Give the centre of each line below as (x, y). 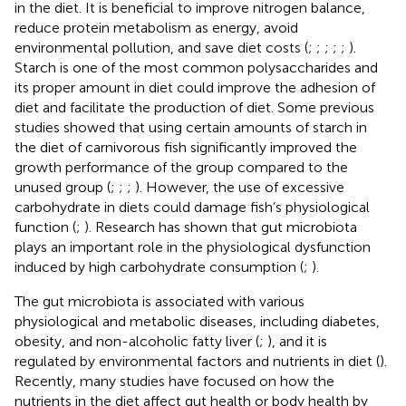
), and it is (297, 341)
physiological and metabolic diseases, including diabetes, (197, 321)
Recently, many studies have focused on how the (174, 381)
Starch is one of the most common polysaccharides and (196, 67)
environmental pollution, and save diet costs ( (161, 47)
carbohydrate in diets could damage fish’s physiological (192, 207)
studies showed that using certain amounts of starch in (191, 127)
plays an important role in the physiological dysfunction (193, 246)
